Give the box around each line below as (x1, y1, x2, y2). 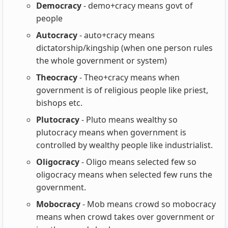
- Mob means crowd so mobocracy (80, 198, 216, 210)
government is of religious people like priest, (36, 84, 208, 96)
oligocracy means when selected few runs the (36, 169, 212, 181)
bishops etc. (36, 97, 82, 109)
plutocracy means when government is (36, 127, 186, 138)
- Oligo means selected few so (79, 156, 196, 168)
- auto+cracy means (77, 30, 155, 41)
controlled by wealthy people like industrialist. (36, 139, 213, 151)
